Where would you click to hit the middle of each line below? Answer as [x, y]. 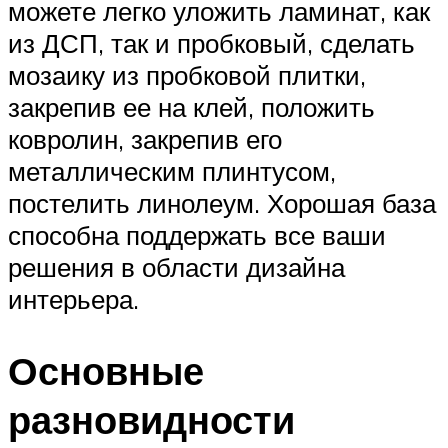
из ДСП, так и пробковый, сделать [211, 42]
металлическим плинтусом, [172, 170]
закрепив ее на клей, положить [191, 106]
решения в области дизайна [176, 266]
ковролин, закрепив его [145, 138]
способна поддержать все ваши [197, 234]
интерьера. [73, 298]
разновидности [151, 420]
